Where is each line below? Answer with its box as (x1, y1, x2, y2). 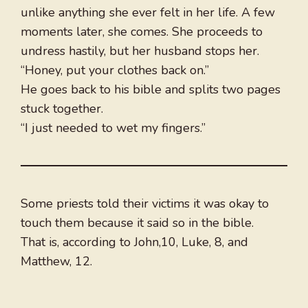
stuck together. (21, 100, 103, 118)
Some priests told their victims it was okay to (21, 195, 269, 212)
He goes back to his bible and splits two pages (21, 81, 280, 98)
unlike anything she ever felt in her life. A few (21, 4, 275, 21)
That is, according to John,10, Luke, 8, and (21, 234, 248, 251)
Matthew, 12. (21, 253, 92, 270)
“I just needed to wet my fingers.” (21, 120, 206, 137)
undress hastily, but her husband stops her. (21, 43, 259, 60)
